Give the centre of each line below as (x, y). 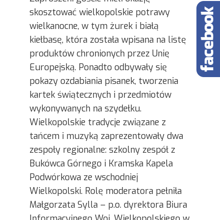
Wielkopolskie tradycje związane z (98, 122)
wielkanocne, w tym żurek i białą (94, 26)
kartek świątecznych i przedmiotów (100, 95)
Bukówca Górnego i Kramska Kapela (101, 164)
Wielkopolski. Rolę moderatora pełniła (106, 191)
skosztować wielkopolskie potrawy (100, 12)
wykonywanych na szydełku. (85, 109)
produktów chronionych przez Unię (99, 54)
